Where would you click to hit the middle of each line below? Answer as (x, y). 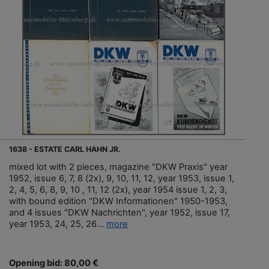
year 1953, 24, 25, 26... (58, 224)
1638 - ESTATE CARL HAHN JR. (65, 150)
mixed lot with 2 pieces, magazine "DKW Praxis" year (118, 167)
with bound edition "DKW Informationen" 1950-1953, (118, 201)
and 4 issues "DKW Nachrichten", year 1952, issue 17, (119, 213)
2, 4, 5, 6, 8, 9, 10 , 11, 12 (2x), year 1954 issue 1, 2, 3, (118, 190)
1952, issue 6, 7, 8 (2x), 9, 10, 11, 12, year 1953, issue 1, (122, 179)
